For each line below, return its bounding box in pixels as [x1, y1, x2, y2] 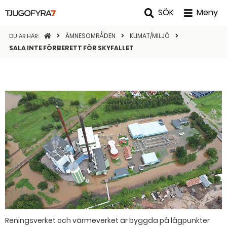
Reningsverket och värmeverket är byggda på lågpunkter [5, 215, 210, 225]
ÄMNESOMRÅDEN [65, 31, 117, 40]
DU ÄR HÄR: [9, 32, 40, 40]
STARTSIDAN [44, 31, 81, 40]
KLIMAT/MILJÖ [130, 31, 171, 40]
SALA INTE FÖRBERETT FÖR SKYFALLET [9, 44, 134, 52]
